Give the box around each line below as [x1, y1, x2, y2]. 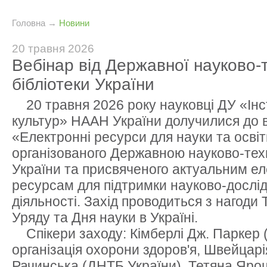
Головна [12, 18, 45, 28]
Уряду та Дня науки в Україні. [12, 210, 198, 225]
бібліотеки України [12, 75, 154, 94]
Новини [59, 18, 89, 28]
